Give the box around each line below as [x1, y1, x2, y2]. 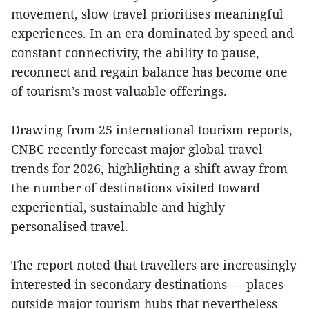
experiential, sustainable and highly [11, 199, 225, 216]
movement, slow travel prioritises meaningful [11, 6, 283, 23]
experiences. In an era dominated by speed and [11, 25, 294, 42]
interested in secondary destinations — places [11, 276, 283, 293]
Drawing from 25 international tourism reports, [11, 121, 292, 139]
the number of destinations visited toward [11, 179, 260, 197]
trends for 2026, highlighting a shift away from [11, 160, 288, 177]
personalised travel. [11, 218, 128, 235]
